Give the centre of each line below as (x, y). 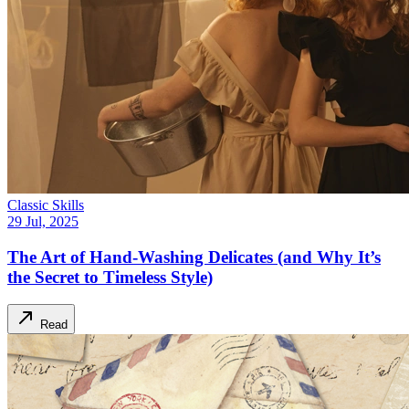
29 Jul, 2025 (43, 221)
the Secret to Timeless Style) (110, 277)
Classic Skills (46, 204)
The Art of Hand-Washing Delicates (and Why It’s (194, 257)
